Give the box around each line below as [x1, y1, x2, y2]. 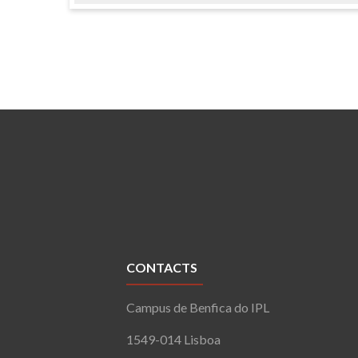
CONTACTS [126, 259, 198, 275]
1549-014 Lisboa [126, 331, 221, 347]
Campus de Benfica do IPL [126, 299, 270, 315]
